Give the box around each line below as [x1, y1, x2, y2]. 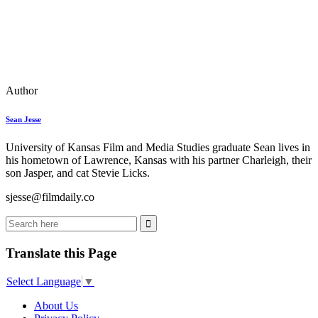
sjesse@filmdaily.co [6, 191, 94, 204]
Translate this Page [6, 245, 116, 261]
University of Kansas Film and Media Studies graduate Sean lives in [6, 141, 310, 154]
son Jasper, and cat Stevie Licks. [6, 167, 150, 180]
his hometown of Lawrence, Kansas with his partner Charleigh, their [6, 154, 312, 167]
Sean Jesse [6, 115, 41, 124]
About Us [34, 299, 78, 312]
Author [6, 84, 38, 97]
